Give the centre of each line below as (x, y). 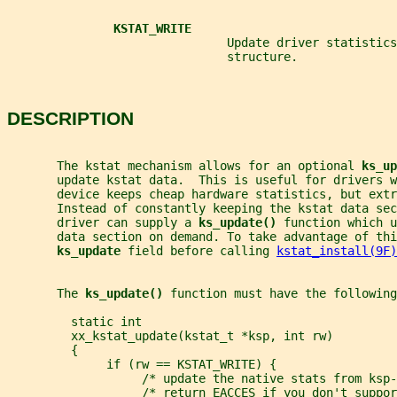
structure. (152, 57)
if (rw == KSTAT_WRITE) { (142, 365)
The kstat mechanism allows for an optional (184, 166)
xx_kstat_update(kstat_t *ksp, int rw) (170, 336)
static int (74, 322)
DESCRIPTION (70, 118)
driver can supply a (103, 223)
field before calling (202, 251)
